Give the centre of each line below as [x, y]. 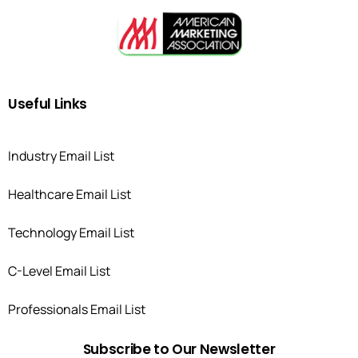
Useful [30, 103]
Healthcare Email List [70, 194]
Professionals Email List [77, 309]
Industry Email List [61, 155]
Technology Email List [71, 232]
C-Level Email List [59, 270]
